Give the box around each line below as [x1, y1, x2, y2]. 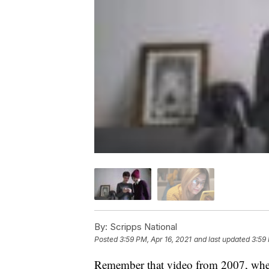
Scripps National [107, 220, 177, 232]
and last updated [194, 234, 250, 244]
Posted [94, 234, 119, 244]
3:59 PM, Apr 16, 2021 [119, 234, 192, 244]
